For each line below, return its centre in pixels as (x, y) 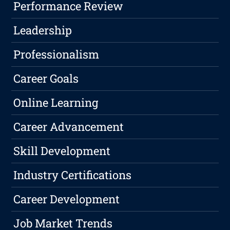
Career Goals (46, 79)
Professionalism (56, 54)
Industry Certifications (73, 175)
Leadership (43, 30)
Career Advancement (69, 127)
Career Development (67, 199)
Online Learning (56, 103)
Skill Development (62, 151)
